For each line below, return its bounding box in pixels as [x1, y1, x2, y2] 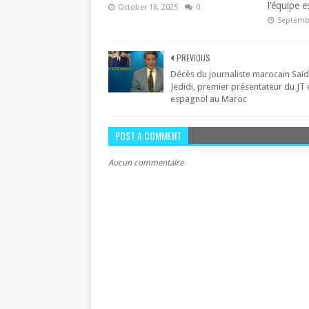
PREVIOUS [177, 52, 210, 63]
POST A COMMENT [115, 128, 181, 143]
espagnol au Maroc [170, 94, 247, 104]
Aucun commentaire [108, 158, 183, 168]
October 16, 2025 [118, 3, 178, 12]
